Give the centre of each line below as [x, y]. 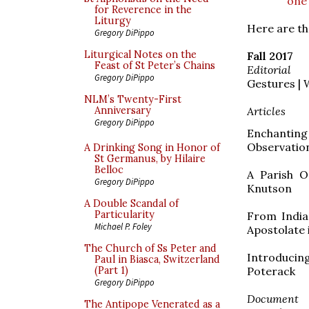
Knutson [269, 188]
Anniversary [123, 110]
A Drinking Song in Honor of [152, 148]
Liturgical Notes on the [140, 54]
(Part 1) [111, 270]
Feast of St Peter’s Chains [155, 66]
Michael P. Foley [123, 226]
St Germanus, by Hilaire [150, 159]
